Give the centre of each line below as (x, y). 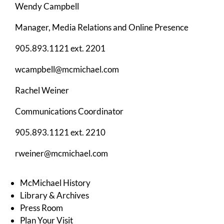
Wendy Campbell (47, 6)
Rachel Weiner (42, 90)
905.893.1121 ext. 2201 (60, 48)
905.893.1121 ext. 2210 (60, 132)
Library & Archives (54, 195)
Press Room (41, 208)
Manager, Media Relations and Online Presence (102, 27)
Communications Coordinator (69, 111)
